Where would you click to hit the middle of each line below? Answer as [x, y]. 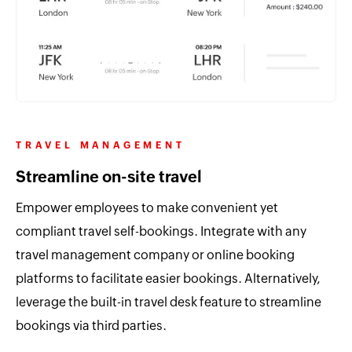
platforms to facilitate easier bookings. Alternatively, [168, 278]
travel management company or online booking [155, 255]
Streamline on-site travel [109, 176]
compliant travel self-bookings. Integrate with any [161, 231]
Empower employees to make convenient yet [147, 207]
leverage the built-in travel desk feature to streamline [169, 302]
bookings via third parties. [91, 325]
